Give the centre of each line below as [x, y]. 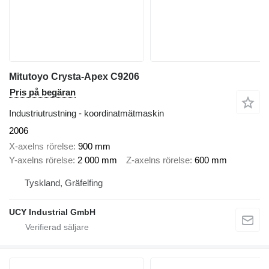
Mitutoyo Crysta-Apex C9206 [74, 76]
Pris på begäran [43, 92]
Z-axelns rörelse [158, 160]
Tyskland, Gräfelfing [64, 183]
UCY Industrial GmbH [52, 212]
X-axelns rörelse [41, 147]
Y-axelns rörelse [41, 160]
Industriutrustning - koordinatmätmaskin [86, 113]
